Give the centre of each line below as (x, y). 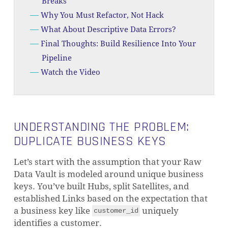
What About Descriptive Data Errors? (108, 30)
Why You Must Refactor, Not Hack (102, 15)
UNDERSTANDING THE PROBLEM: (101, 127)
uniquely (159, 211)
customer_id (116, 211)
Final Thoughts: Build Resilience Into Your (118, 44)
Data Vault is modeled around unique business (108, 174)
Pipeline (56, 58)
